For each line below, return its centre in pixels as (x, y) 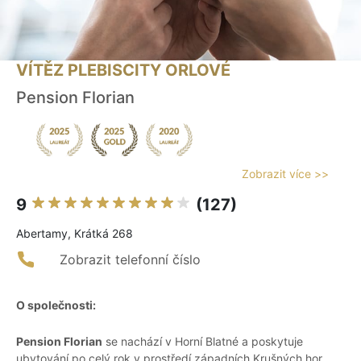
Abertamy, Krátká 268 (75, 234)
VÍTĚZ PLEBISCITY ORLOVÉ (123, 71)
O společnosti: (56, 305)
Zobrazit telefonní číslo (130, 260)
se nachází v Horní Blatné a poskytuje (203, 342)
